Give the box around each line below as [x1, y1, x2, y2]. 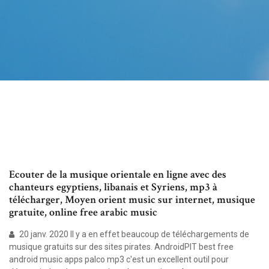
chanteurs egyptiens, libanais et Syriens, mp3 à [9, 180, 217, 195]
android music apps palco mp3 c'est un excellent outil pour [9, 255, 229, 265]
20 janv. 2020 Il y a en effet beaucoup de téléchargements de [17, 229, 249, 240]
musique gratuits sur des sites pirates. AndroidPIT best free [9, 242, 234, 252]
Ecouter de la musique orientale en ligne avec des [9, 168, 226, 182]
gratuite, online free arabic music [9, 205, 157, 220]
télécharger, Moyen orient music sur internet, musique [9, 193, 255, 207]
